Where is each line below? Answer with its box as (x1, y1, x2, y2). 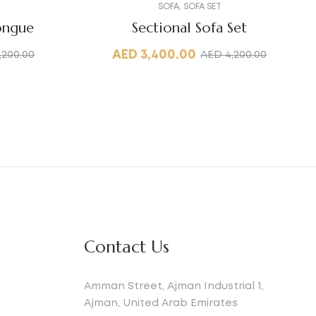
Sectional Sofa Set (132, 19, 248, 37)
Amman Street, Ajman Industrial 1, (84, 281, 265, 291)
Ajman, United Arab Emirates (84, 298, 238, 308)
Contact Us (84, 236, 170, 257)
